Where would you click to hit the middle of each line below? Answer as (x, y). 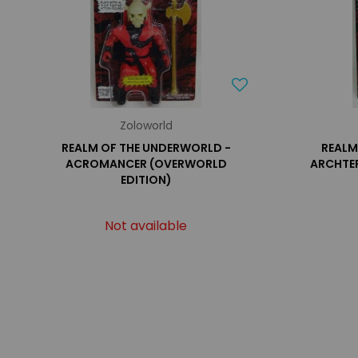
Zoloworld (146, 125)
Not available (146, 226)
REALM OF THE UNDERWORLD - (146, 148)
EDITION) (146, 180)
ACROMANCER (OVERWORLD (146, 164)
